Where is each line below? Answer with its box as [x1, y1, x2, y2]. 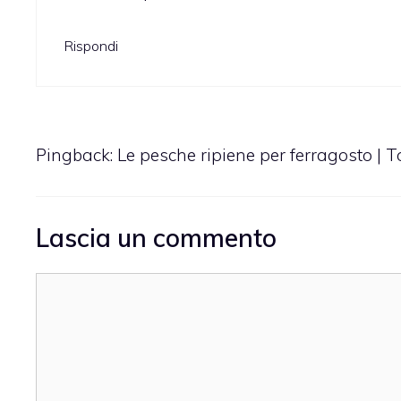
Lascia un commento [36, 221, 277, 253]
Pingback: [36, 144, 117, 166]
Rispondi [64, 37, 118, 55]
